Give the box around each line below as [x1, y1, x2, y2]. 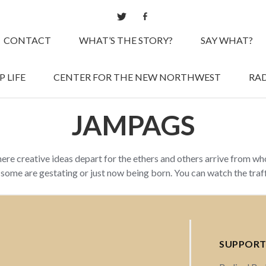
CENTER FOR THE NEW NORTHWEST [53, 71, 221, 83]
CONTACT [4, 34, 51, 46]
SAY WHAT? [201, 34, 253, 46]
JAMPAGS [71, 109, 195, 141]
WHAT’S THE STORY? [79, 34, 173, 46]
